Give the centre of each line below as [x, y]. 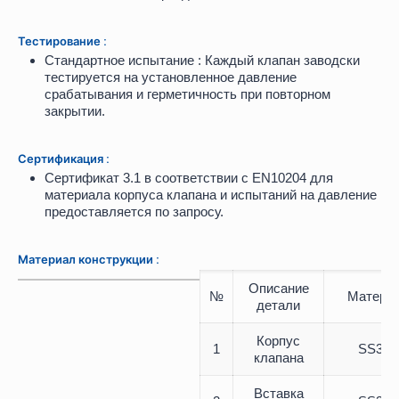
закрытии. [75, 111]
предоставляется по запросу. [134, 212]
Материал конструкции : [88, 260]
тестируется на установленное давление [171, 77]
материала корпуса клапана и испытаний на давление [211, 195]
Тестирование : [62, 42]
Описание [278, 289]
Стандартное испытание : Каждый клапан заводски [202, 61]
